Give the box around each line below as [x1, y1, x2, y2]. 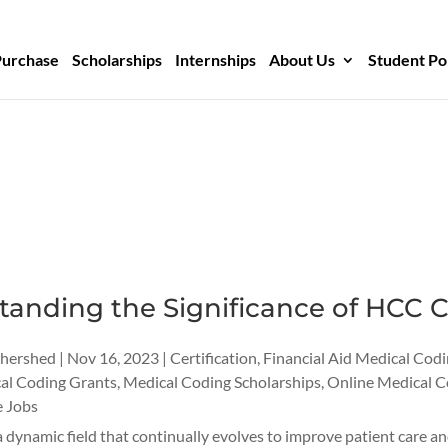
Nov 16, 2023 [66, 348, 159, 368]
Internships [175, 49, 257, 69]
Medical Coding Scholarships [122, 372, 321, 392]
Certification [169, 348, 257, 368]
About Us [269, 49, 336, 69]
